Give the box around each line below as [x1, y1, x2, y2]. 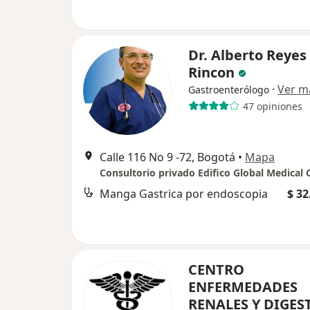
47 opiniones [242, 99, 302, 113]
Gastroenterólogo [188, 83, 269, 96]
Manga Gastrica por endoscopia [100, 186, 268, 201]
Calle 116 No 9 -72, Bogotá [100, 149, 235, 165]
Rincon [188, 63, 235, 82]
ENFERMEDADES [188, 277, 298, 296]
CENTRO [188, 260, 244, 279]
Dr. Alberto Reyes [188, 46, 307, 64]
